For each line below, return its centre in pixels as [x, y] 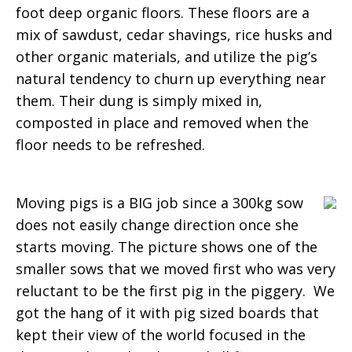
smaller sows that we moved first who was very [176, 269]
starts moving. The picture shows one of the [167, 247]
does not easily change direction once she [157, 225]
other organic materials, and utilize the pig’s [167, 57]
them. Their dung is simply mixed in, [139, 101]
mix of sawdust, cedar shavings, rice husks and [174, 35]
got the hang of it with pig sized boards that [167, 313]
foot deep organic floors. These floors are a [163, 13]
